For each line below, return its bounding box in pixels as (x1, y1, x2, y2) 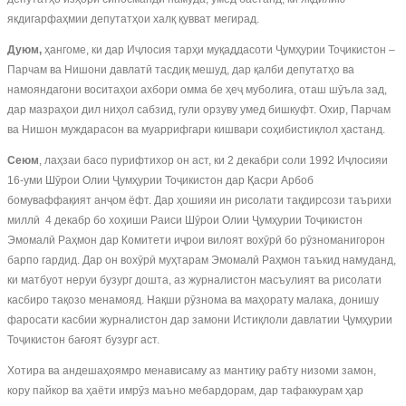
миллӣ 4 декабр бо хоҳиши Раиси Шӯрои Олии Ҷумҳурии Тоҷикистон (7, 214, 362, 227)
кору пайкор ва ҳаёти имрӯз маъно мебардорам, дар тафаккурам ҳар (7, 384, 363, 397)
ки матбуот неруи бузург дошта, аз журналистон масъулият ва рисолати (7, 274, 382, 286)
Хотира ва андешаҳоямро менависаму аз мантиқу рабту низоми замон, (7, 364, 376, 377)
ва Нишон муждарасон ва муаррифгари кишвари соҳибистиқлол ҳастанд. (7, 123, 385, 136)
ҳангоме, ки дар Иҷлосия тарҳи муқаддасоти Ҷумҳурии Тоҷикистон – (42, 43, 395, 56)
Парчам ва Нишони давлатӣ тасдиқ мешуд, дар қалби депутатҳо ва (7, 63, 354, 76)
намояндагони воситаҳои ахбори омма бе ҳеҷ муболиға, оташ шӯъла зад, (7, 83, 387, 96)
